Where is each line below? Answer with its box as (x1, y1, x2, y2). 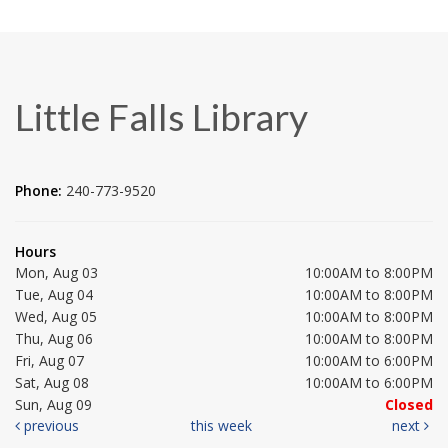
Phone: (15, 180, 66, 200)
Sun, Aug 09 (15, 394, 92, 414)
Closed (385, 394, 433, 414)
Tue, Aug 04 (15, 284, 93, 304)
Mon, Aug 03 (15, 262, 98, 282)
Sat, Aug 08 (15, 372, 89, 392)
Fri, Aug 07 (15, 350, 84, 370)
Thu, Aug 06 (15, 328, 93, 348)
